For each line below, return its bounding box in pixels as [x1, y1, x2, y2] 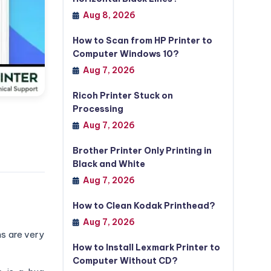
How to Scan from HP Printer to [72, 35, 212, 46]
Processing [72, 103, 123, 114]
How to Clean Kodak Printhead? [72, 200, 215, 211]
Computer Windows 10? [72, 48, 179, 59]
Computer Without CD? [72, 255, 178, 266]
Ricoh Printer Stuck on [72, 90, 173, 101]
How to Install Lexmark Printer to [72, 242, 220, 253]
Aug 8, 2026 [82, 10, 135, 21]
